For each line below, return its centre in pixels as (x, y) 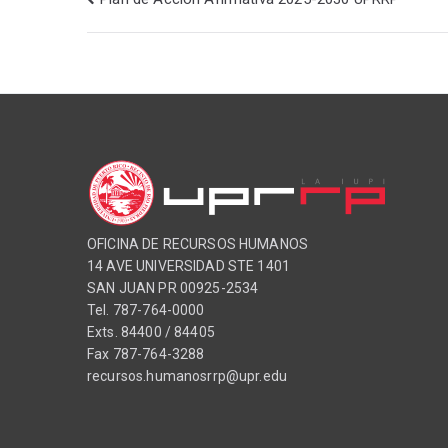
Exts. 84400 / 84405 (151, 332)
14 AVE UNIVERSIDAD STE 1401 (189, 266)
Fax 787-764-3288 (146, 354)
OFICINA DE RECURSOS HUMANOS (198, 244)
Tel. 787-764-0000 (146, 310)
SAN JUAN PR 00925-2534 (173, 288)
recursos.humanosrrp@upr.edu (187, 376)
